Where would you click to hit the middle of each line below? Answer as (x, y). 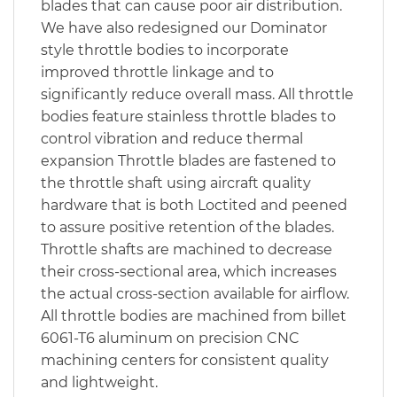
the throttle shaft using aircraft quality (176, 183)
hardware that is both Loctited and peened (194, 205)
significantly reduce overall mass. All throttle (197, 94)
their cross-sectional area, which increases (189, 271)
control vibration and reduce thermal (172, 138)
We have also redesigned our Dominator (184, 27)
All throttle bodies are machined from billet (194, 315)
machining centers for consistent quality (185, 360)
